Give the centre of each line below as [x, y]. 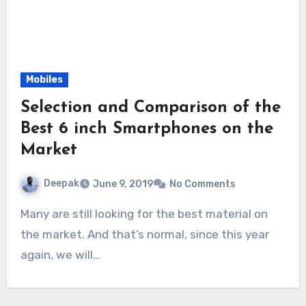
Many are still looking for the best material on [25, 214]
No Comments [202, 184]
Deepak [61, 184]
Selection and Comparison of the [150, 108]
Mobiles [44, 80]
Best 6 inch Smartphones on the [147, 129]
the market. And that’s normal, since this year [144, 235]
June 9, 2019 [123, 184]
